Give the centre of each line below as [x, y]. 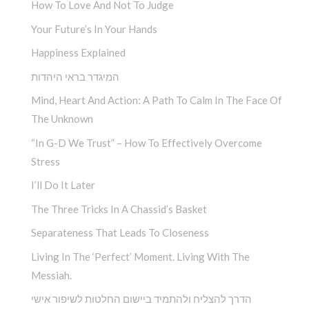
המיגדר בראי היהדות [75, 76]
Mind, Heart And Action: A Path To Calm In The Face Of [157, 100]
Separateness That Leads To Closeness [120, 233]
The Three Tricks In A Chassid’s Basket [119, 209]
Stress [46, 161]
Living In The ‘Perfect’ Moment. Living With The [140, 256]
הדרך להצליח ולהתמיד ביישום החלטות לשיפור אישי [141, 299]
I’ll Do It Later [63, 185]
